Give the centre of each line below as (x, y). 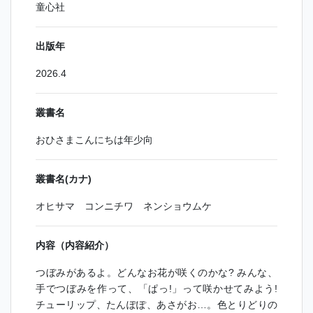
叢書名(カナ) (64, 179)
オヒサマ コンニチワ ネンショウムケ (124, 206)
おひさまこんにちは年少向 (94, 140)
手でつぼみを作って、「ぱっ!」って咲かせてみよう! (156, 289)
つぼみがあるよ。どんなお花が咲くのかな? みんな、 (156, 273)
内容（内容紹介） (75, 246)
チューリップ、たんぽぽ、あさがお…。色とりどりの (156, 305)
